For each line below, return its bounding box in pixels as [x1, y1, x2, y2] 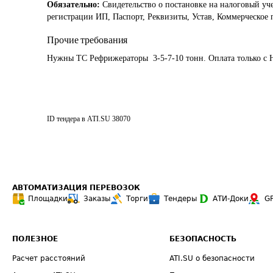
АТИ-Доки [213, 194, 249, 203]
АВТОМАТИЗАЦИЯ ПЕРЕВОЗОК [12, 183, 140, 192]
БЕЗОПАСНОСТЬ [169, 235, 237, 243]
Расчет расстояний [12, 254, 85, 263]
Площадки [28, 194, 68, 203]
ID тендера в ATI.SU [47, 115, 110, 123]
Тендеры [164, 194, 197, 203]
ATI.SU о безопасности [169, 254, 255, 263]
